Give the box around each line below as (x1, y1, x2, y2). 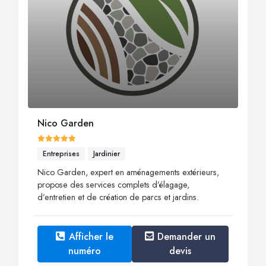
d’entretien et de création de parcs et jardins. (37, 191, 199, 204)
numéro (68, 244, 101, 258)
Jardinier (93, 148, 120, 159)
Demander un (157, 230, 216, 244)
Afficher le (68, 230, 113, 244)
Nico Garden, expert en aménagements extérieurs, (37, 166, 219, 179)
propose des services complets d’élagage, (37, 179, 189, 191)
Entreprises (43, 148, 80, 159)
